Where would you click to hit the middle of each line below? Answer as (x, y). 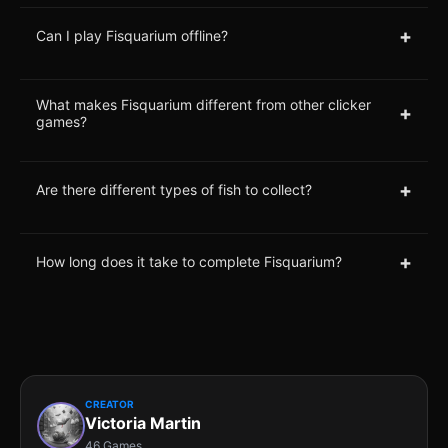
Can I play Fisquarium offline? (132, 36)
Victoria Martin (143, 422)
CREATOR (109, 403)
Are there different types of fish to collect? (174, 190)
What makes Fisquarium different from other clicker (203, 104)
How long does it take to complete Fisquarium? (189, 262)
